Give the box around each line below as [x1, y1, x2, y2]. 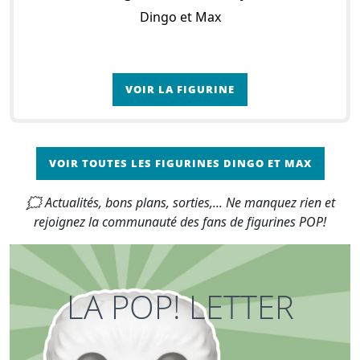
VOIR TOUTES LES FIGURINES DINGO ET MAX [48, 156, 312, 171]
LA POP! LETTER [66, 284, 294, 329]
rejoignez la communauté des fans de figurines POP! [34, 213, 326, 231]
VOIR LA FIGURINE [125, 82, 235, 97]
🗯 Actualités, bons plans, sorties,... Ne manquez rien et [25, 194, 335, 212]
